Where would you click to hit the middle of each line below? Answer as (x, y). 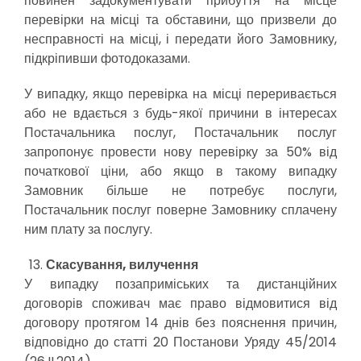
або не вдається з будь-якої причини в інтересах (180, 113)
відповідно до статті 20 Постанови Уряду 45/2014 (180, 342)
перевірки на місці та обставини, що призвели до (180, 20)
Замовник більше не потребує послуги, (180, 191)
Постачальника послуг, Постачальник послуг (180, 133)
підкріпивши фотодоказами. (107, 58)
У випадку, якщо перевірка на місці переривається (180, 94)
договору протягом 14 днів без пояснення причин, (180, 323)
